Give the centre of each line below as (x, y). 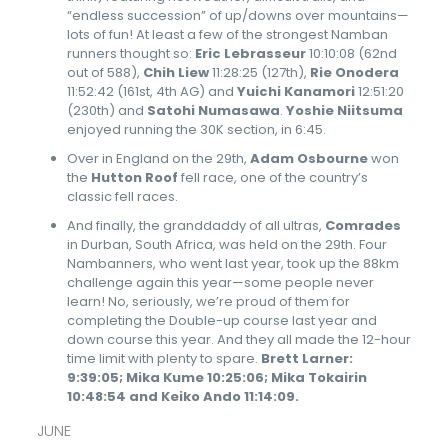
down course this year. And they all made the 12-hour (238, 339)
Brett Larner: (306, 358)
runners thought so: (130, 53)
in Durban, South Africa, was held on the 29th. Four (226, 244)
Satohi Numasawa (213, 110)
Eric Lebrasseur (250, 53)
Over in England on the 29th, (158, 158)
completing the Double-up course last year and (221, 320)
